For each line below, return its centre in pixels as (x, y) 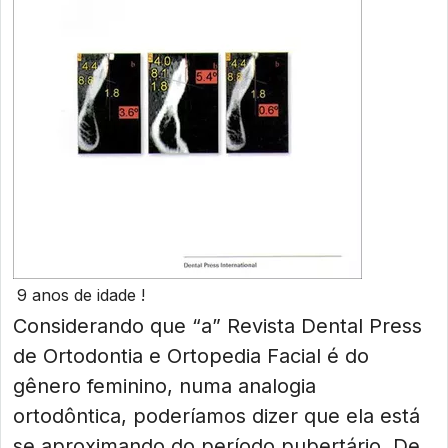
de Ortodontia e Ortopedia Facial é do (191, 356)
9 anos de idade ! (81, 295)
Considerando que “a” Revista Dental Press (217, 326)
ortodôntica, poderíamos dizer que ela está (216, 416)
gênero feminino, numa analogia (164, 386)
